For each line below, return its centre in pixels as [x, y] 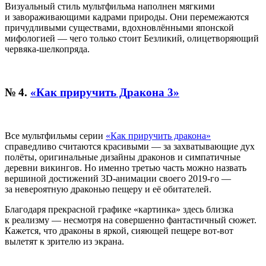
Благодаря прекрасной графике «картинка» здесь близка [119, 209]
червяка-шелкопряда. [47, 49]
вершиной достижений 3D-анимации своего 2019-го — [118, 178]
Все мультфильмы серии [55, 135]
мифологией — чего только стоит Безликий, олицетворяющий [132, 39]
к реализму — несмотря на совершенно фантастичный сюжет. [131, 220]
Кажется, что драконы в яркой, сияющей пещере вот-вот [119, 230]
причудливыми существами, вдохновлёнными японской [119, 28]
